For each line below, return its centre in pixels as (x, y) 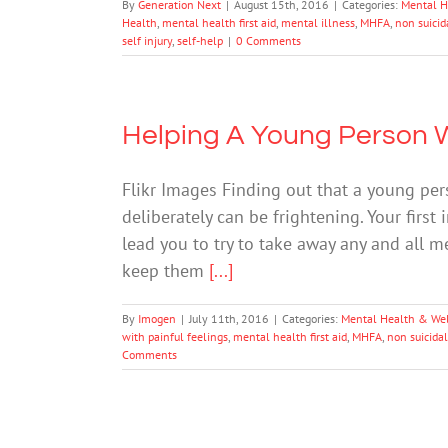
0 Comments (268, 40)
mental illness (318, 22)
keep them (165, 270)
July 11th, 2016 (229, 318)
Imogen (157, 318)
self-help (200, 40)
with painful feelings (175, 336)
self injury (147, 40)
